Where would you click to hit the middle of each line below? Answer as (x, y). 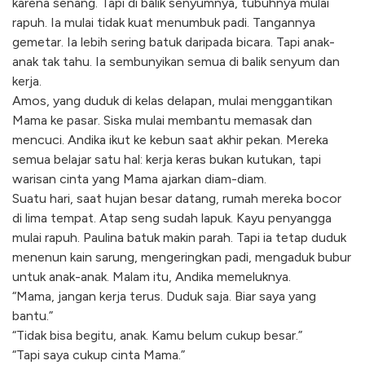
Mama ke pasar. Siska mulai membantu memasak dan (162, 121)
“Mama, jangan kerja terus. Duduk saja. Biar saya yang (164, 297)
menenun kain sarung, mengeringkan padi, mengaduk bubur (182, 257)
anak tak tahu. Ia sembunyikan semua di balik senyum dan (176, 62)
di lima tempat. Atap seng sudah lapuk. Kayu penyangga (172, 218)
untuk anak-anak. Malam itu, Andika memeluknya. (152, 277)
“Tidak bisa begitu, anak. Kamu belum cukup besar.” (157, 336)
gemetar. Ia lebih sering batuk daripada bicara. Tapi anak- (174, 42)
